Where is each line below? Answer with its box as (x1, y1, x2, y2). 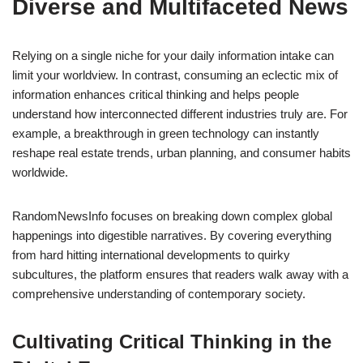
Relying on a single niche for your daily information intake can (12, 49, 334, 63)
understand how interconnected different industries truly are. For (12, 107, 348, 122)
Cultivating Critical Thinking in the (12, 331, 331, 353)
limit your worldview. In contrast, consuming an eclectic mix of (12, 68, 338, 83)
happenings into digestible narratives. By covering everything (12, 228, 331, 243)
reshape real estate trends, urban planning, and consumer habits (12, 146, 351, 160)
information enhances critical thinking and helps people (12, 88, 299, 102)
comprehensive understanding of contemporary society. (12, 287, 305, 301)
